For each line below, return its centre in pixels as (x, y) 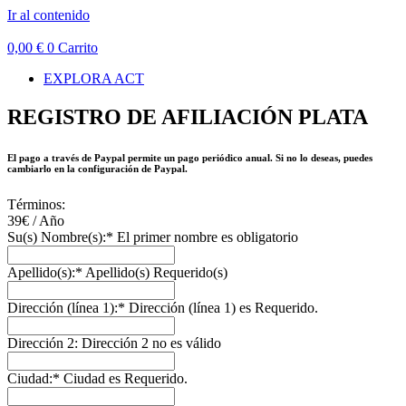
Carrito (78, 48)
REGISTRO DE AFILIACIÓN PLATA (188, 116)
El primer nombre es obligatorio (208, 237)
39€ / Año (36, 220)
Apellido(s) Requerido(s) (156, 272)
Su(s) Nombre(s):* (60, 237)
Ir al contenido (48, 15)
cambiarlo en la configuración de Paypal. (99, 168)
